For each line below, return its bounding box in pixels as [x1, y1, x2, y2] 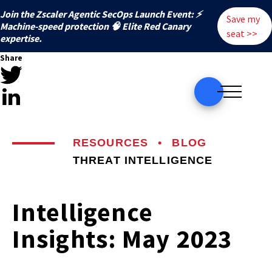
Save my [226, 13, 260, 25]
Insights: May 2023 [12, 223, 233, 255]
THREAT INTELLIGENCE [73, 154, 213, 166]
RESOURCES [73, 137, 149, 149]
